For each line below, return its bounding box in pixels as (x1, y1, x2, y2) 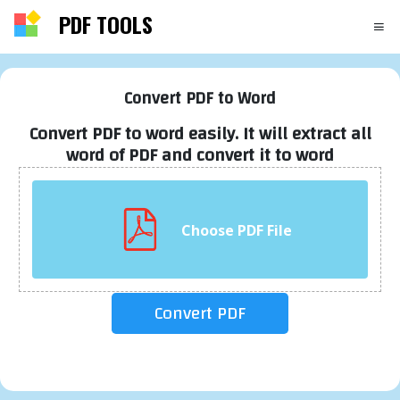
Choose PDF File (181, 221, 292, 240)
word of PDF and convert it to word (66, 138, 334, 171)
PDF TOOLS (59, 7, 153, 40)
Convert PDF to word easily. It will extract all (29, 117, 371, 150)
